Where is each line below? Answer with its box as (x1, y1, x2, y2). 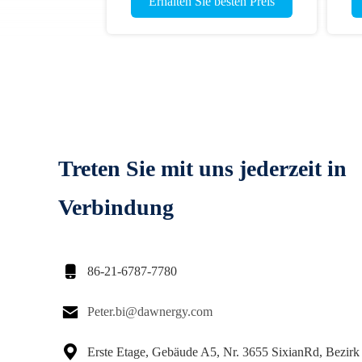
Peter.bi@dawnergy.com (87, 305, 213, 318)
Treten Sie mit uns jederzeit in (58, 156, 347, 181)
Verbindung (58, 195, 174, 220)
